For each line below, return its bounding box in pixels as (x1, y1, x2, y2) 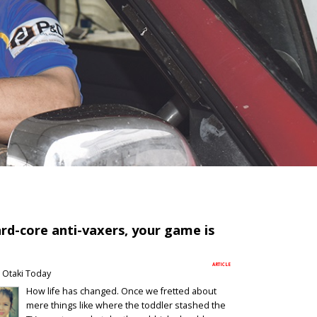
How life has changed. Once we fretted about (25, 285, 217, 298)
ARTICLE (212, 261, 231, 268)
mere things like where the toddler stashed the (25, 299, 226, 312)
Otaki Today (1, 267, 51, 279)
